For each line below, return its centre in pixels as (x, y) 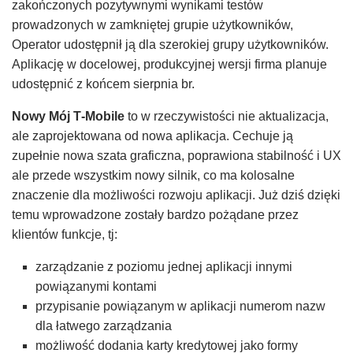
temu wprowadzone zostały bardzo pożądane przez (155, 214)
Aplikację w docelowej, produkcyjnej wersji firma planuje (169, 64)
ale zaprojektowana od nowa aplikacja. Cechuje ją (152, 136)
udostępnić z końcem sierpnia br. (103, 84)
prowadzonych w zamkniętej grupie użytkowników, (152, 24)
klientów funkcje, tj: (65, 234)
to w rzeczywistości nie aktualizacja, (227, 116)
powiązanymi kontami (96, 286)
